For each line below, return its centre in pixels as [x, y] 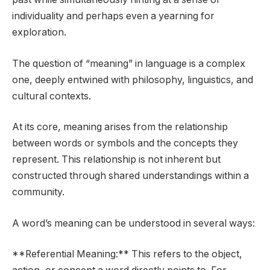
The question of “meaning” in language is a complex [129, 63]
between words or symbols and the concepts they [125, 143]
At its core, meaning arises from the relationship [120, 127]
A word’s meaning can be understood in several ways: [133, 223]
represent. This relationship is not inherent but [116, 160]
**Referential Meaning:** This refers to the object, [127, 254]
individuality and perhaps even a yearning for [113, 16]
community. [38, 192]
